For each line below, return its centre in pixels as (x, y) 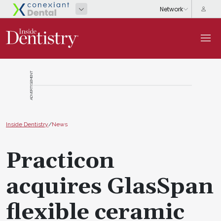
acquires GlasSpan (110, 187)
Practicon (60, 161)
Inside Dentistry (27, 124)
